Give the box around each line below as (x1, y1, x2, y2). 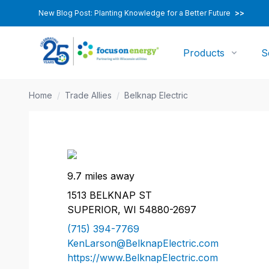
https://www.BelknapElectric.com (67, 252, 218, 264)
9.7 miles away (67, 170, 134, 182)
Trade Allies (65, 90, 112, 100)
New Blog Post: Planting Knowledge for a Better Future (38, 8, 232, 17)
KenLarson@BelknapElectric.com (67, 237, 219, 249)
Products (183, 47, 225, 59)
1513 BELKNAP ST (67, 189, 152, 201)
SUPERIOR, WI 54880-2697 (67, 204, 196, 216)
